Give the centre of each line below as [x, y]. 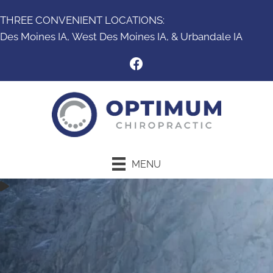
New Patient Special [136, 204]
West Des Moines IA [119, 37]
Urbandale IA [211, 37]
